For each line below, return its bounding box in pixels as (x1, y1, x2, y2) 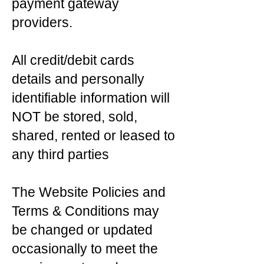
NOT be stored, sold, (12, 109, 137, 124)
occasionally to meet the (12, 241, 158, 256)
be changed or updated (12, 222, 153, 237)
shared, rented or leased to (12, 128, 175, 143)
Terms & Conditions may (12, 203, 159, 219)
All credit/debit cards (12, 52, 134, 68)
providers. (12, 15, 72, 30)
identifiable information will (12, 90, 170, 105)
